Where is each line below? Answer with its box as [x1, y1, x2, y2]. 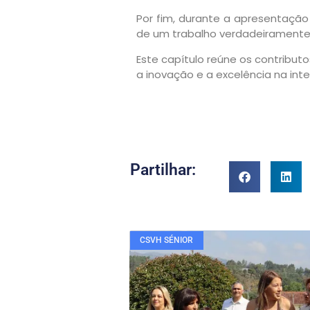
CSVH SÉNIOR [140, 235, 194, 246]
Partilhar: [129, 161, 196, 180]
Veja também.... [129, 250, 289, 279]
